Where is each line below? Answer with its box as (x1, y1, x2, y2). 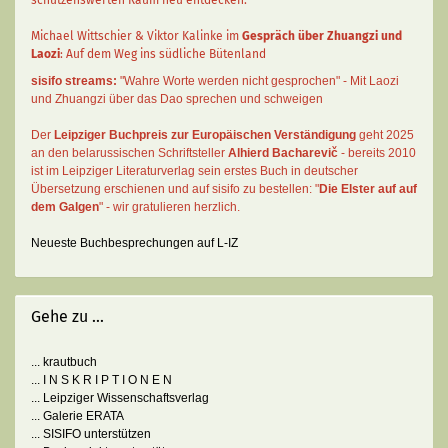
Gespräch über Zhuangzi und (242, 28, 402, 43)
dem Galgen (31, 199, 99, 214)
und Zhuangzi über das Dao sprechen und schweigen (31, 91, 323, 106)
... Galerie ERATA (31, 408, 124, 423)
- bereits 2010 (338, 145, 416, 160)
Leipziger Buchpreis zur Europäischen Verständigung (54, 127, 356, 142)
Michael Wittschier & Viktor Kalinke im (31, 28, 242, 43)
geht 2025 (356, 127, 414, 142)
